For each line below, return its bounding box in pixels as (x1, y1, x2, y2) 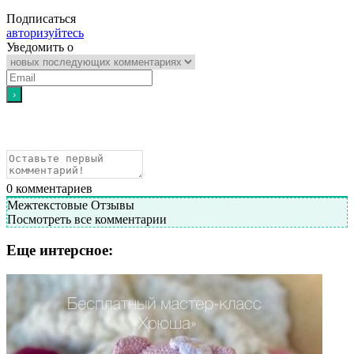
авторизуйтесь (6, 25, 84, 40)
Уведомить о (6, 40, 73, 54)
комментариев (13, 181, 92, 195)
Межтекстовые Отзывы (7, 198, 134, 212)
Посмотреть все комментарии (7, 212, 167, 226)
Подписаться (6, 11, 76, 25)
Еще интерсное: (6, 242, 113, 259)
